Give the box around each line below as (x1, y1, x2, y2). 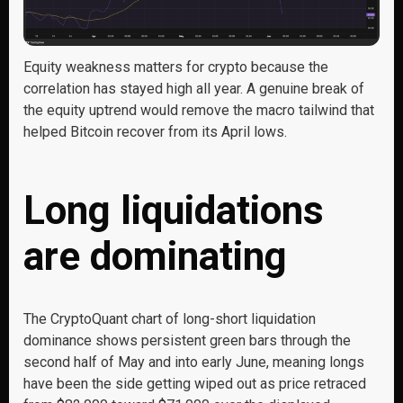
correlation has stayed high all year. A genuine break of (23, 79, 364, 97)
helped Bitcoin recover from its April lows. (23, 122, 287, 140)
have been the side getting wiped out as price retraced (23, 374, 366, 392)
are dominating (23, 232, 297, 280)
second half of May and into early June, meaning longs (23, 353, 364, 371)
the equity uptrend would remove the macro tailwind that (23, 101, 374, 119)
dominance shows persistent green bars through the (23, 331, 351, 349)
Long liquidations (23, 186, 324, 234)
